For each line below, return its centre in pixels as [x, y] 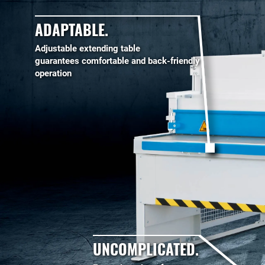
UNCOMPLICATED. [146, 248]
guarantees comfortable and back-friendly [117, 61]
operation [53, 73]
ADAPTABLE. [72, 29]
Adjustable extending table [88, 48]
